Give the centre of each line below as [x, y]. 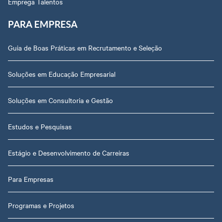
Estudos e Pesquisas [40, 126]
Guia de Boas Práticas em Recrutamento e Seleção [85, 47]
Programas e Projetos [41, 205]
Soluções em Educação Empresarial [62, 74]
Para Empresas [31, 179]
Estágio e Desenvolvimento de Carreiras [69, 152]
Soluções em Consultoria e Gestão [60, 100]
